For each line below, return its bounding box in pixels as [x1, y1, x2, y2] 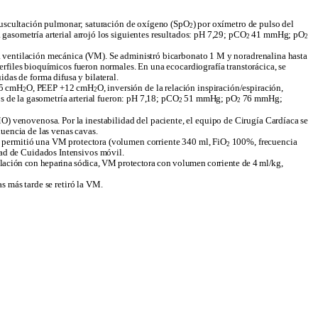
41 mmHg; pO [249, 29, 305, 40]
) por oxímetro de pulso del [192, 18, 294, 29]
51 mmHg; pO [182, 93, 237, 104]
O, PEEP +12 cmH [26, 82, 94, 93]
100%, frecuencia [229, 137, 297, 148]
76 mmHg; [240, 93, 283, 104]
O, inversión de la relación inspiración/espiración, [97, 82, 284, 93]
